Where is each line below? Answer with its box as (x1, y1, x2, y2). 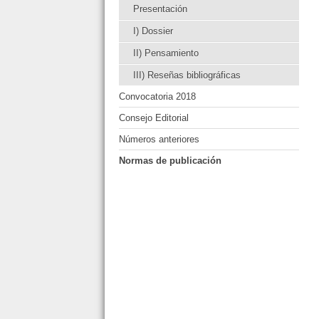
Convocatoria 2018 (119, 90, 196, 102)
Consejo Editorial (119, 112, 189, 123)
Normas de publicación (119, 155, 221, 166)
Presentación (133, 3, 187, 14)
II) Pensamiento (133, 47, 199, 58)
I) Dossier (133, 25, 173, 36)
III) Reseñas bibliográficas (133, 69, 241, 80)
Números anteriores (119, 133, 199, 145)
